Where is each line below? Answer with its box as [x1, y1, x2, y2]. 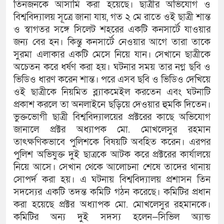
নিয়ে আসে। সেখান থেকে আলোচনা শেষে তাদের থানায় [13, 161, 210, 174]
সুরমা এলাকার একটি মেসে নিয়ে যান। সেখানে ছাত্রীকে [13, 48, 210, 61]
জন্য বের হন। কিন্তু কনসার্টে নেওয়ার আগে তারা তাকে [13, 36, 210, 49]
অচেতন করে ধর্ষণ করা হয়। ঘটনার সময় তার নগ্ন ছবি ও [13, 61, 210, 74]
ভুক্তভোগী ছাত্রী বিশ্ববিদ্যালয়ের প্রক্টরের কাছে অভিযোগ [13, 111, 210, 124]
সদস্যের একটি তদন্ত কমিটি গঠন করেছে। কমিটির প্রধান [13, 186, 210, 199]
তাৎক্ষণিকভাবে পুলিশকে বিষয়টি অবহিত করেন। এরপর [13, 136, 210, 149]
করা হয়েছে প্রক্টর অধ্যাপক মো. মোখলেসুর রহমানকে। [13, 198, 210, 211]
